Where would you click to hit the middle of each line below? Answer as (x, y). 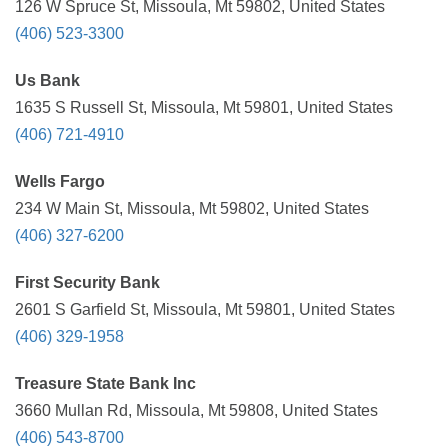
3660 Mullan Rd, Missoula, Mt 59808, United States (196, 410)
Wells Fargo (60, 181)
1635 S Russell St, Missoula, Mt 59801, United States (204, 107)
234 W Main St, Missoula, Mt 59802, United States (192, 208)
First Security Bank (87, 282)
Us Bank (47, 80)
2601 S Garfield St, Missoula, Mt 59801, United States (205, 309)
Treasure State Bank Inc (105, 383)
